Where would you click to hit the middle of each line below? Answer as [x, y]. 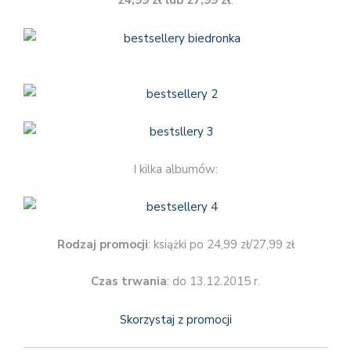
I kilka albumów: [175, 169]
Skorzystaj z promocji [175, 319]
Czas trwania [129, 282]
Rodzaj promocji [102, 244]
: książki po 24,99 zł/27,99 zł [221, 244]
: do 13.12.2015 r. [213, 282]
